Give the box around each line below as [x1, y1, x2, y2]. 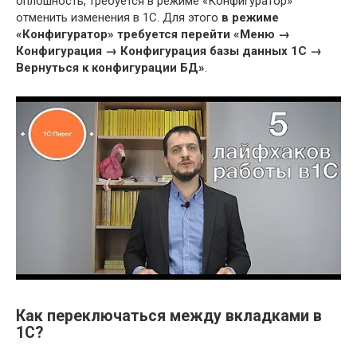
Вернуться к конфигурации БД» [16, 61, 205, 75]
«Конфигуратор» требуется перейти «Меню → [16, 27, 290, 41]
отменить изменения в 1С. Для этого [16, 10, 222, 25]
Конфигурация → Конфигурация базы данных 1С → [16, 44, 322, 58]
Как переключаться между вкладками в [16, 306, 322, 325]
